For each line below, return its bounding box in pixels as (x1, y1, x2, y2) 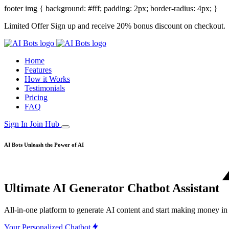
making (171, 205, 195, 214)
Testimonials (25, 84, 65, 93)
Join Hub (30, 120, 61, 128)
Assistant (172, 181, 219, 195)
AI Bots (4, 141, 22, 148)
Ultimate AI (4, 181, 69, 195)
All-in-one (4, 205, 37, 214)
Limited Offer (4, 21, 51, 30)
